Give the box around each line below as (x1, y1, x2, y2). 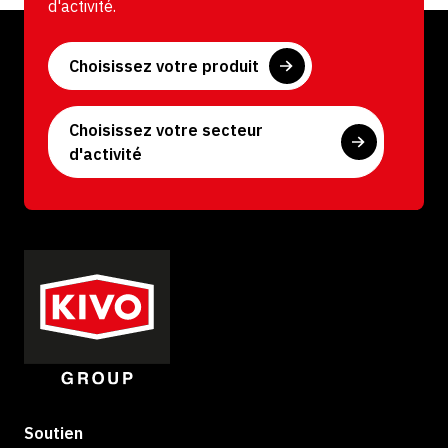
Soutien (24, 422, 83, 443)
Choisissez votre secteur (69, 119, 263, 140)
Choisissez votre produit (69, 55, 259, 76)
